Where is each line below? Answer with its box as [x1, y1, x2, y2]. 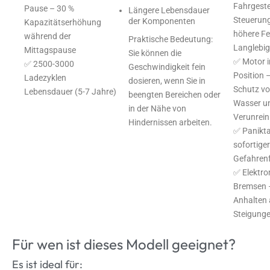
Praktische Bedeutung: [128, 34, 213, 44]
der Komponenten [128, 16, 196, 26]
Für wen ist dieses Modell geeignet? [12, 234, 236, 253]
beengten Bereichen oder [128, 89, 221, 99]
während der [24, 31, 71, 41]
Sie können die [128, 48, 182, 58]
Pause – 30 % [24, 3, 74, 13]
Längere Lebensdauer [128, 5, 210, 15]
